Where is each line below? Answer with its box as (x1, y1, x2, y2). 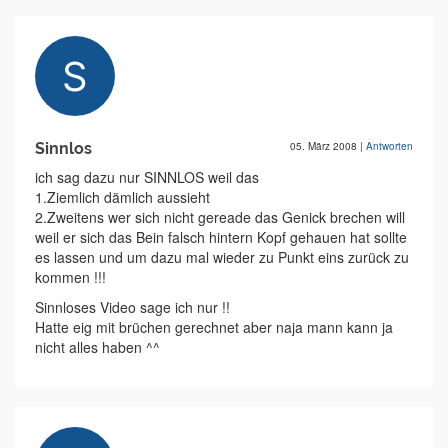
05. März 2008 (290, 139, 360, 154)
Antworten (366, 139, 413, 154)
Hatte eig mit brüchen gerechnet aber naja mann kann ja (35, 317, 393, 338)
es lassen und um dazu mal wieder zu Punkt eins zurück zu (35, 247, 409, 268)
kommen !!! (35, 267, 106, 288)
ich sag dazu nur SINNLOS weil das (35, 167, 259, 188)
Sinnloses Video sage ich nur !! (35, 297, 230, 318)
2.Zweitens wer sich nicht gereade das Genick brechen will (35, 207, 405, 228)
